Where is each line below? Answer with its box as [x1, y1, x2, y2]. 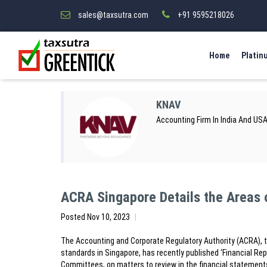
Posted [61, 212, 87, 222]
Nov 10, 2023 [87, 212, 130, 222]
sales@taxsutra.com [78, 10, 148, 20]
